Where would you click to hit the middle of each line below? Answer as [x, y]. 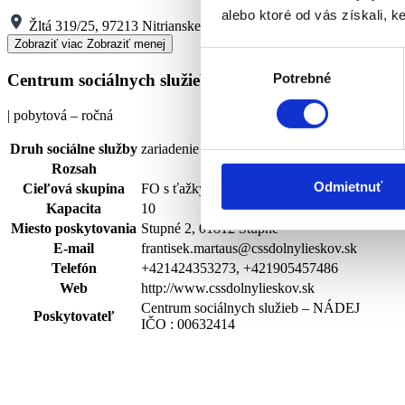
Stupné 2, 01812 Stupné [210, 228]
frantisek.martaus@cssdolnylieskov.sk [249, 248]
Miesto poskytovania [74, 228]
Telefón [74, 268]
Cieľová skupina [74, 188]
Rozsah [74, 168]
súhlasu [223, 79]
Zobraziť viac [49, 44]
